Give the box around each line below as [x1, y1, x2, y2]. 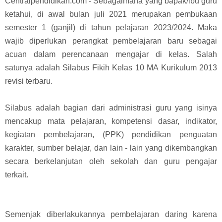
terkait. [5, 170, 28, 179]
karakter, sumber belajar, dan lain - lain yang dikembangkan [5, 143, 217, 152]
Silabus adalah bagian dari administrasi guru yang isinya [5, 103, 217, 112]
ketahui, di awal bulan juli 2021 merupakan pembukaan [5, 9, 217, 18]
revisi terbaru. [5, 76, 53, 85]
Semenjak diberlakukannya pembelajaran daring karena [5, 210, 217, 219]
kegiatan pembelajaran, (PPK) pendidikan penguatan [5, 130, 217, 139]
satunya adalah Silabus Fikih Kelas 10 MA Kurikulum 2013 [5, 63, 217, 72]
